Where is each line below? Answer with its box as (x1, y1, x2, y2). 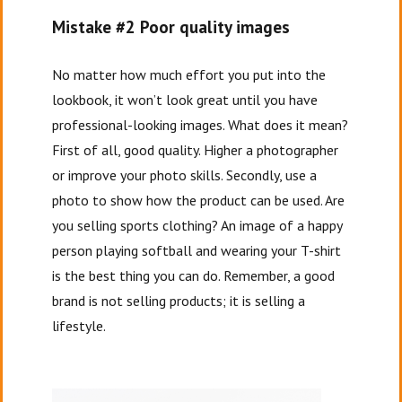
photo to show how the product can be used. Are (52, 191, 345, 209)
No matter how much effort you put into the (52, 66, 327, 83)
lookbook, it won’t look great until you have (52, 91, 319, 109)
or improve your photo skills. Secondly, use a (52, 166, 318, 184)
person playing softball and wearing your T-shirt (52, 241, 342, 259)
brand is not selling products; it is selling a (52, 292, 306, 310)
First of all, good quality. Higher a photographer (52, 141, 339, 159)
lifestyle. (52, 317, 109, 335)
